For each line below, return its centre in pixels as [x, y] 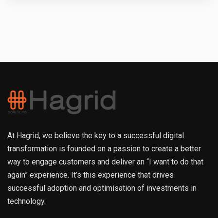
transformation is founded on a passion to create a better [104, 149]
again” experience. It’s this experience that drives [91, 175]
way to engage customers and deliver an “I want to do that [105, 162]
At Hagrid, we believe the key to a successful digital [96, 136]
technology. [27, 201]
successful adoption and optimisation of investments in [102, 188]
